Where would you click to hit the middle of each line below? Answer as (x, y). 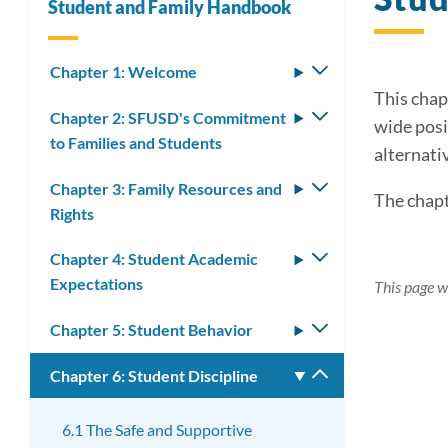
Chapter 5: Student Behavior (151, 330)
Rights (72, 213)
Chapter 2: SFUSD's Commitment (168, 117)
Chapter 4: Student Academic (154, 259)
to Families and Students (136, 142)
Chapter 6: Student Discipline (154, 375)
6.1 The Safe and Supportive (157, 429)
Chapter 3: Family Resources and (166, 188)
